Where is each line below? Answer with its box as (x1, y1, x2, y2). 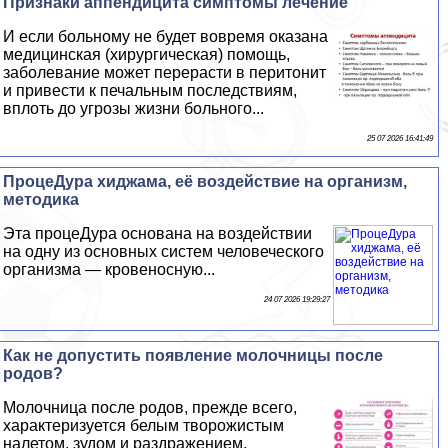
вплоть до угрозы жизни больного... (3, 100, 265, 117)
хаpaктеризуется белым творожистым (3, 417, 285, 434)
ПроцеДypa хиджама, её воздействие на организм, (3, 173, 408, 190)
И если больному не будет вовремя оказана (3, 28, 329, 45)
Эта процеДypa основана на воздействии (3, 225, 313, 242)
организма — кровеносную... (3, 261, 216, 278)
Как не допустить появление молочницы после (3, 347, 384, 364)
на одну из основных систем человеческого (3, 243, 325, 260)
